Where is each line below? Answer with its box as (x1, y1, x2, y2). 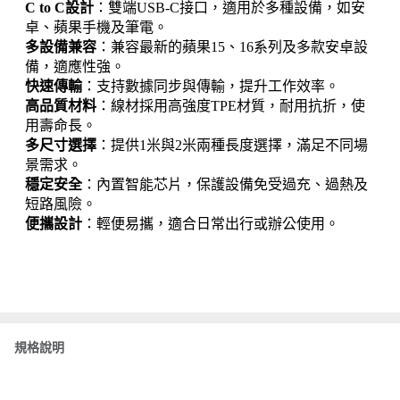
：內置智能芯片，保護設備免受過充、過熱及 (82, 177, 368, 192)
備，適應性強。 (25, 59, 125, 74)
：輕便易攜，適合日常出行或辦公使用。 (82, 216, 339, 231)
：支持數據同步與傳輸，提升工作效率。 (82, 79, 339, 94)
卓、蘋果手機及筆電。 (25, 20, 168, 35)
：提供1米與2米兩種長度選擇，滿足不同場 (96, 137, 368, 153)
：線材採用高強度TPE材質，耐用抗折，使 (96, 98, 365, 113)
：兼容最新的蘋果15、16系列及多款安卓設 (96, 39, 368, 54)
